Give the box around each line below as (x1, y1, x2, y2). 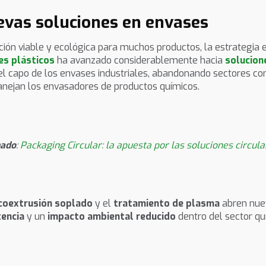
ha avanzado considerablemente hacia (55, 54, 225, 67)
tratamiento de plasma (113, 197, 220, 210)
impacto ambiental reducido (47, 210, 176, 223)
